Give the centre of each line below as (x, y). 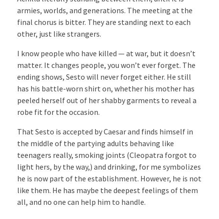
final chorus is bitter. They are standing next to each (104, 22)
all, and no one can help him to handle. (81, 202)
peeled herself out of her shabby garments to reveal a (107, 100)
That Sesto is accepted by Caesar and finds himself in (105, 132)
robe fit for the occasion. (58, 112)
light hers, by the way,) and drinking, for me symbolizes (109, 167)
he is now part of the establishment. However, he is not (109, 179)
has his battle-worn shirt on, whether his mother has (106, 89)
